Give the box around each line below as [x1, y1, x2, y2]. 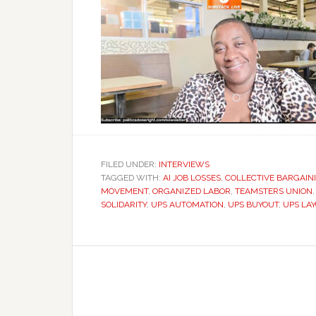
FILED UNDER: [101, 159, 159, 169]
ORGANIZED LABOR [152, 186, 231, 196]
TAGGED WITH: [101, 173, 163, 183]
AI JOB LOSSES [163, 173, 221, 183]
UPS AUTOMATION [151, 200, 224, 209]
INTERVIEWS [159, 159, 209, 169]
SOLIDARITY [101, 200, 147, 209]
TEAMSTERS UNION [235, 186, 312, 196]
